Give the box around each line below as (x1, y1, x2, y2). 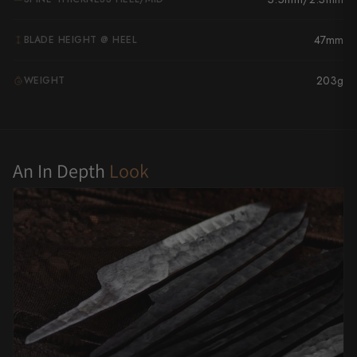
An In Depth (13, 158, 109, 183)
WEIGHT (24, 73, 65, 88)
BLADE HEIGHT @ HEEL (24, 32, 137, 47)
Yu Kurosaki (31, 14, 87, 29)
